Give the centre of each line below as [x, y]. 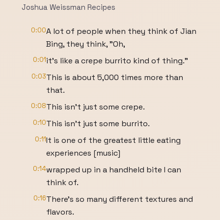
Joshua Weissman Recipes [69, 7]
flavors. [60, 212]
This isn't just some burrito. [98, 124]
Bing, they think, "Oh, [86, 44]
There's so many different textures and [120, 199]
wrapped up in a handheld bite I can [114, 170]
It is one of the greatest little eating [113, 140]
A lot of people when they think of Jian [121, 31]
